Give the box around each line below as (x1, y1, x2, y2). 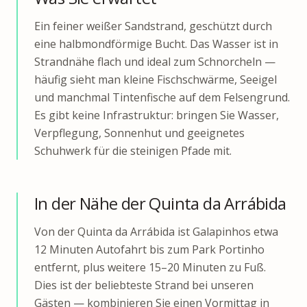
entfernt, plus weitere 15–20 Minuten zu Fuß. (34, 259, 266, 275)
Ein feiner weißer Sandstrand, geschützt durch (34, 18, 272, 34)
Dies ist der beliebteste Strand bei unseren (34, 277, 254, 293)
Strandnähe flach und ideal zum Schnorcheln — (34, 53, 275, 69)
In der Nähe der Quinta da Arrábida (34, 191, 286, 214)
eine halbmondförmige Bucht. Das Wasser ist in (34, 36, 278, 51)
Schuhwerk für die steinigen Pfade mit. (34, 143, 232, 158)
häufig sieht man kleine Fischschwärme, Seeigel (34, 71, 277, 87)
